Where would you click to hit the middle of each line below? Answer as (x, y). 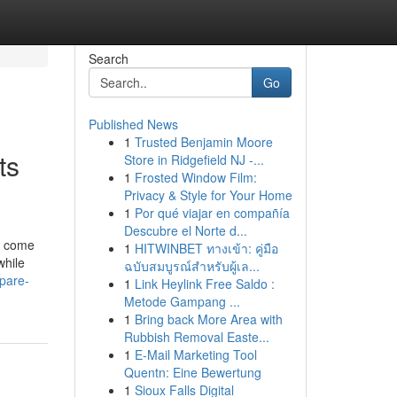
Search (108, 58)
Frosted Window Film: (195, 177)
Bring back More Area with (208, 319)
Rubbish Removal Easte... (196, 337)
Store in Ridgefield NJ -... (194, 160)
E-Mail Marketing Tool (195, 354)
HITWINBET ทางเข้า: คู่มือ (206, 248)
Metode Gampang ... (182, 301)
